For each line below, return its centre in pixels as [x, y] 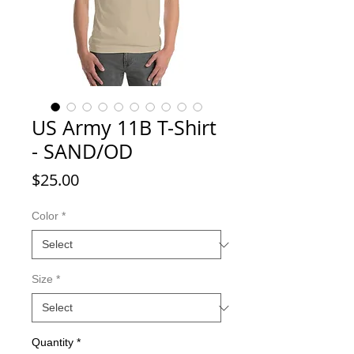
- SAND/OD [82, 151]
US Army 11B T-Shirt [124, 128]
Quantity [53, 342]
